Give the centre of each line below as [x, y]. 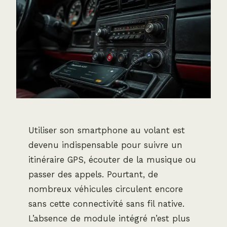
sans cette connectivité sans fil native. [106, 203]
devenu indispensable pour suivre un [105, 145]
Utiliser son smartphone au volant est [107, 130]
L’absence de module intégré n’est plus [109, 218]
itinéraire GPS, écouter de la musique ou [112, 159]
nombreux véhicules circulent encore [106, 189]
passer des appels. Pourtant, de [93, 174]
